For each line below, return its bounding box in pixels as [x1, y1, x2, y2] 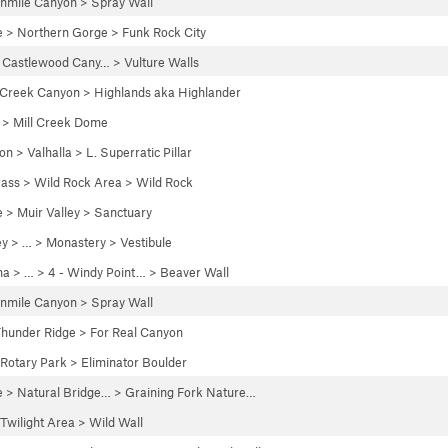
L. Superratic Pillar [86, 144, 192, 160]
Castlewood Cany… [2, 54, 110, 70]
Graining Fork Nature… [125, 384, 256, 400]
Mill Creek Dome [13, 114, 108, 130]
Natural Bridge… [17, 384, 111, 400]
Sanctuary [94, 204, 152, 220]
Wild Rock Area [34, 174, 122, 190]
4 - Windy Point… [48, 264, 146, 280]
